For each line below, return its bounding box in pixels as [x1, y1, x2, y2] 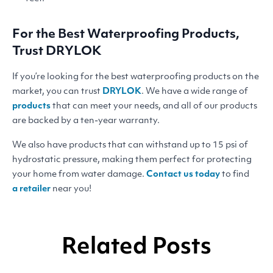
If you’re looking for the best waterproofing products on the [12, 72, 259, 82]
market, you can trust [12, 87, 102, 96]
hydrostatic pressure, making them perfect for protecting [12, 155, 252, 165]
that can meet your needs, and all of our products [51, 101, 257, 111]
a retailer [12, 184, 51, 194]
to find [220, 169, 249, 179]
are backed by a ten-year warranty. [12, 116, 161, 126]
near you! [51, 184, 91, 194]
